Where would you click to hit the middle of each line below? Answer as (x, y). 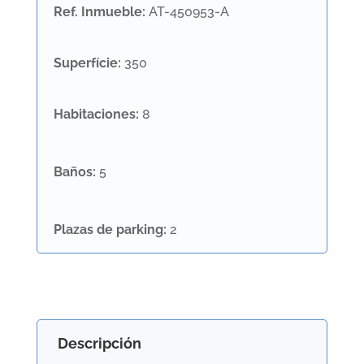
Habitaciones (94, 114)
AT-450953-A (188, 12)
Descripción (99, 343)
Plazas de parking (108, 230)
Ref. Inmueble (97, 12)
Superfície (85, 63)
